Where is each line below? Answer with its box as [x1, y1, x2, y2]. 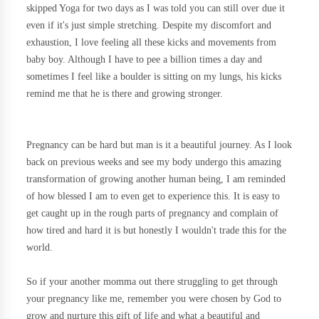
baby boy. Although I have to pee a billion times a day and [26, 54, 263, 65]
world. [26, 242, 56, 253]
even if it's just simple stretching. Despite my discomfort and [26, 20, 272, 31]
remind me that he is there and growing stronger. [26, 88, 224, 99]
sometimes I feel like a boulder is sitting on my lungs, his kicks [26, 71, 282, 82]
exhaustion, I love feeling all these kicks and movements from [26, 37, 277, 48]
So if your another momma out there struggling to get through [26, 276, 278, 287]
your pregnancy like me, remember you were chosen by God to [26, 293, 282, 304]
